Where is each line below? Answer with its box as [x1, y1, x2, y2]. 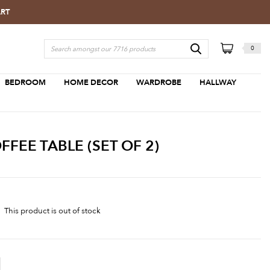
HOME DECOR [63, 77, 118, 88]
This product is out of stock [4, 205, 101, 216]
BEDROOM [4, 77, 46, 88]
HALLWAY [199, 77, 236, 88]
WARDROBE [136, 77, 181, 88]
